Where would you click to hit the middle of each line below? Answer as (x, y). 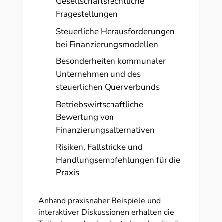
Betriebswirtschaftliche (100, 104)
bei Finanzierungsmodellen (107, 44)
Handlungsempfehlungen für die (118, 160)
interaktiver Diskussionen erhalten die (106, 212)
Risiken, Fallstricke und (100, 147)
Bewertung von (85, 117)
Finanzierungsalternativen (106, 130)
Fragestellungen (87, 14)
